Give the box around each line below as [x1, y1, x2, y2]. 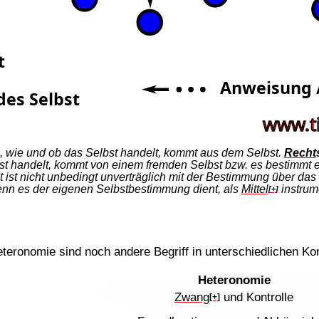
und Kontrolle [220, 290, 293, 305]
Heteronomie [197, 273, 271, 288]
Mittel [241, 182, 268, 195]
